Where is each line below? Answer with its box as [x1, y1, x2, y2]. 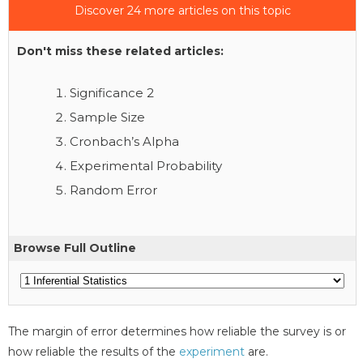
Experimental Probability [70, 157, 222, 173]
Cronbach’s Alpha [70, 133, 179, 149]
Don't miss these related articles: [17, 43, 224, 58]
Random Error [70, 181, 157, 198]
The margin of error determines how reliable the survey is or [8, 323, 346, 339]
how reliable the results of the [8, 344, 179, 359]
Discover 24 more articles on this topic [74, 2, 291, 18]
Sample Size [70, 109, 145, 125]
